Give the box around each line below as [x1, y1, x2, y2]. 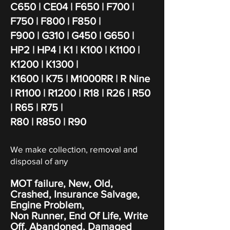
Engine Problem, [10, 199, 84, 210]
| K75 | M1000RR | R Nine [39, 73, 150, 84]
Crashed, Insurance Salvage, [10, 188, 140, 200]
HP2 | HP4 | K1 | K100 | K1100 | [10, 44, 140, 55]
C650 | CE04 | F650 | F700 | [10, 1, 134, 12]
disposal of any [10, 156, 68, 166]
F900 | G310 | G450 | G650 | [10, 30, 134, 41]
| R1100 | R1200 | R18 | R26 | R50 [10, 87, 150, 99]
